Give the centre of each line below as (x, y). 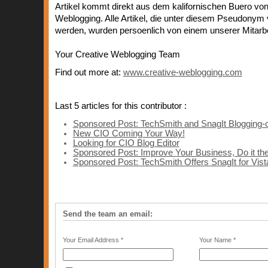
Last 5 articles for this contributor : (121, 106)
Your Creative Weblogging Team (117, 54)
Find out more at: (89, 72)
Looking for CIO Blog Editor (126, 143)
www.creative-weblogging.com (182, 72)
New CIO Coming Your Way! (129, 133)
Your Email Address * (93, 240)
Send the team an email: (107, 214)
